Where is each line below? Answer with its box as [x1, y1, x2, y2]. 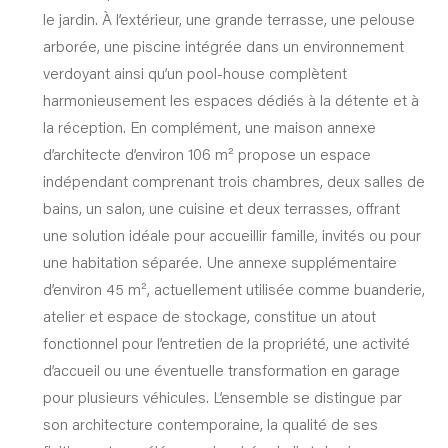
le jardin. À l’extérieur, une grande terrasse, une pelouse [42, 8, 415, 29]
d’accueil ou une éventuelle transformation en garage [42, 359, 400, 380]
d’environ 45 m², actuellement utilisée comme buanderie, [42, 278, 425, 299]
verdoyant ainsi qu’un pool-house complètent [42, 62, 347, 83]
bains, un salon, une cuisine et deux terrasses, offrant [42, 197, 400, 218]
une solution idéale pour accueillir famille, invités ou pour [42, 224, 421, 245]
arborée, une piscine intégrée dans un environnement [42, 35, 404, 56]
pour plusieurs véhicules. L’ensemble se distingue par [42, 386, 402, 407]
